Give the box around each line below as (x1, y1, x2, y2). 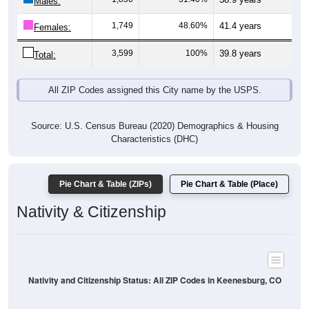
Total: (34, 50, 56, 61)
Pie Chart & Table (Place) (181, 179, 278, 190)
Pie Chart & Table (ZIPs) (59, 179, 152, 190)
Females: (34, 22, 71, 33)
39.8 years (219, 48, 261, 59)
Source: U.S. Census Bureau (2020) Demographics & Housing (30, 121, 279, 132)
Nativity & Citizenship (17, 203, 166, 221)
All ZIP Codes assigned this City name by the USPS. (48, 85, 261, 96)
